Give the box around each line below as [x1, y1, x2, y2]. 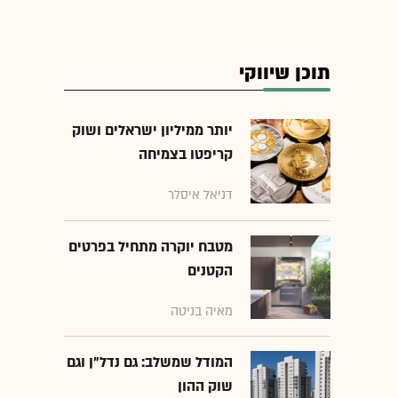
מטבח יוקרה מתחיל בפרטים [68, 236, 233, 257]
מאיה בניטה [171, 302, 233, 320]
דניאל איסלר [168, 187, 233, 204]
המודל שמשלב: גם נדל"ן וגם [67, 353, 233, 373]
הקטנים [187, 260, 233, 281]
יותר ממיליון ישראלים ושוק [72, 121, 233, 141]
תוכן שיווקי [239, 60, 330, 87]
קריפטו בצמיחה [139, 145, 233, 165]
